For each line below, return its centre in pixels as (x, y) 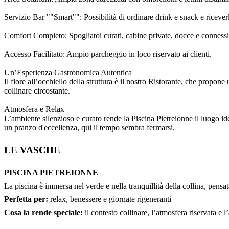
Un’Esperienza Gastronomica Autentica (68, 73)
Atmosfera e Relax (34, 109)
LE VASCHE (32, 150)
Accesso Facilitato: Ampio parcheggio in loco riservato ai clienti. (108, 54)
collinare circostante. (37, 91)
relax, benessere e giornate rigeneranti (110, 199)
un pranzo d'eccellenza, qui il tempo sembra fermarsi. (89, 128)
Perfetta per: (26, 199)
